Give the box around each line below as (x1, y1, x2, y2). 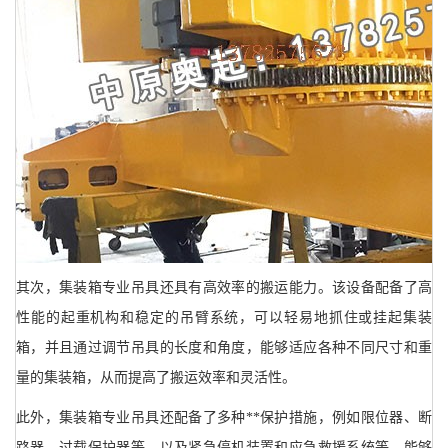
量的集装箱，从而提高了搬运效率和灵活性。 (16, 370, 296, 386)
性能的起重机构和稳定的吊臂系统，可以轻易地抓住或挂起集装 (16, 310, 432, 326)
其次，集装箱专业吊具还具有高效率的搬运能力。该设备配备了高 (16, 280, 432, 296)
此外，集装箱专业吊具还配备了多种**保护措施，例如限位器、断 (16, 410, 432, 426)
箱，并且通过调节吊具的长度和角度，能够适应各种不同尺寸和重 (16, 340, 432, 356)
